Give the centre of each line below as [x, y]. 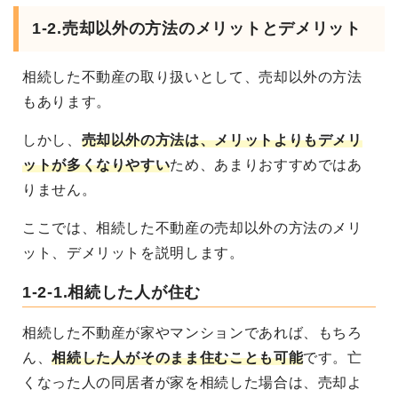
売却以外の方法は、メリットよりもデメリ [222, 140]
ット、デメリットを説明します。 [133, 253]
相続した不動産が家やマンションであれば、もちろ [192, 333]
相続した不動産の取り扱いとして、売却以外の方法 [192, 77]
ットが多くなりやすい [96, 165]
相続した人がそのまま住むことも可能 [178, 358]
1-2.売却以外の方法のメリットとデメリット [197, 29]
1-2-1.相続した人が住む [112, 293]
